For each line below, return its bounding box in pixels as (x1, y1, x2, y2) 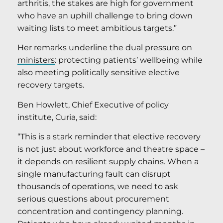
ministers (17, 55, 55, 65)
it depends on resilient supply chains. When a (17, 157, 199, 167)
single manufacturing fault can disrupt (17, 169, 171, 179)
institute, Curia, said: (17, 112, 97, 122)
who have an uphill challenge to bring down (17, 10, 193, 20)
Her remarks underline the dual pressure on (17, 43, 192, 53)
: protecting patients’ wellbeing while (55, 55, 203, 65)
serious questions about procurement (17, 194, 169, 204)
